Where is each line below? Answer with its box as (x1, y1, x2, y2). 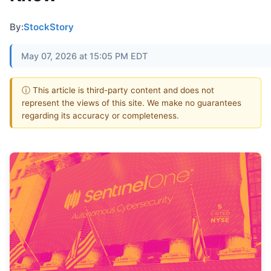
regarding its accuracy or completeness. (22, 110, 179, 120)
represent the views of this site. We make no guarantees (22, 97, 241, 108)
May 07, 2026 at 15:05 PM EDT (21, 50, 148, 61)
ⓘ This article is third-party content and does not (22, 85, 214, 95)
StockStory (24, 21, 74, 33)
